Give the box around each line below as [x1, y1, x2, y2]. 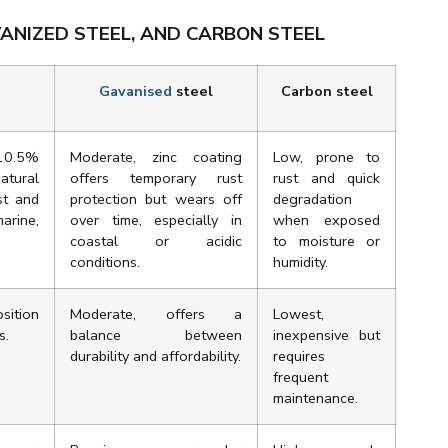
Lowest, [273, 304, 324, 325]
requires [273, 346, 325, 367]
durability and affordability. [70, 346, 241, 367]
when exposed [273, 210, 380, 231]
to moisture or [273, 231, 380, 252]
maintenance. [273, 388, 358, 409]
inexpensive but [273, 325, 380, 346]
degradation [273, 189, 352, 210]
